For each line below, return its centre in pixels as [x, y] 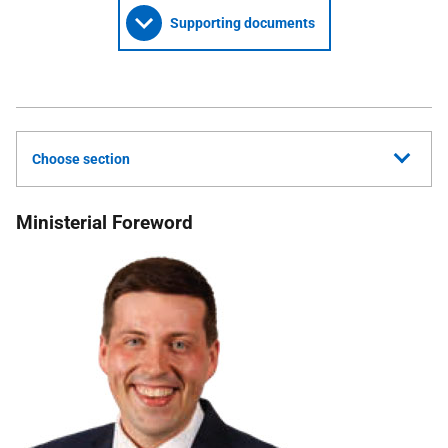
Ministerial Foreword [104, 222]
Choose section [81, 159]
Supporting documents [242, 23]
